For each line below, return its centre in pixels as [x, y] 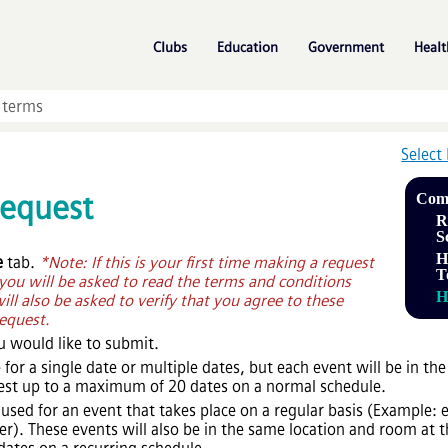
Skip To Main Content [224, 22]
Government [346, 47]
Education [247, 47]
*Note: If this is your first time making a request [206, 262]
